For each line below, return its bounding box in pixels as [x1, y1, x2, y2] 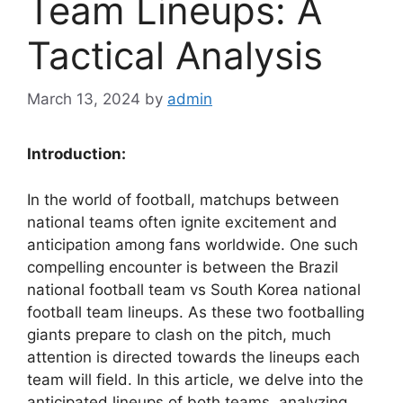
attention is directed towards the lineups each [27, 347, 360, 366]
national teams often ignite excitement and [27, 212, 337, 231]
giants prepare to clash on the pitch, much [27, 325, 331, 344]
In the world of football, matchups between [27, 190, 339, 209]
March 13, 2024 [27, 90, 140, 109]
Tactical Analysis [27, 31, 323, 78]
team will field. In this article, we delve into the [27, 370, 363, 389]
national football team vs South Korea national [27, 280, 361, 299]
